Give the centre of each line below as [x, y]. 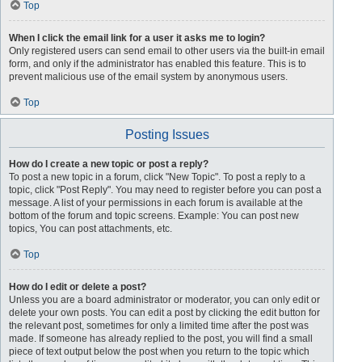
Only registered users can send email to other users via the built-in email [167, 51]
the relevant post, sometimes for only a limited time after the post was [159, 326]
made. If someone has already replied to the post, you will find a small [161, 339]
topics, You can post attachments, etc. [90, 229]
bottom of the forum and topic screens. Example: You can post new [154, 216]
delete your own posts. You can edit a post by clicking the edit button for [164, 313]
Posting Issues [167, 135]
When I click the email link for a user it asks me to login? [137, 38]
